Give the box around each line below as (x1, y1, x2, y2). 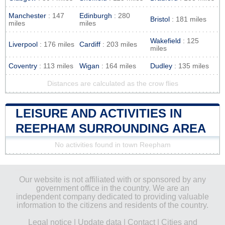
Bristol (150, 15, 170, 23)
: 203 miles (100, 40, 137, 48)
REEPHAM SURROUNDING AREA (16, 121, 206, 135)
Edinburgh (79, 12, 112, 20)
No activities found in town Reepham (54, 141, 171, 149)
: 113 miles (37, 62, 73, 70)
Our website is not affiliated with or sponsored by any (19, 175, 206, 184)
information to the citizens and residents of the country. (17, 200, 208, 209)
